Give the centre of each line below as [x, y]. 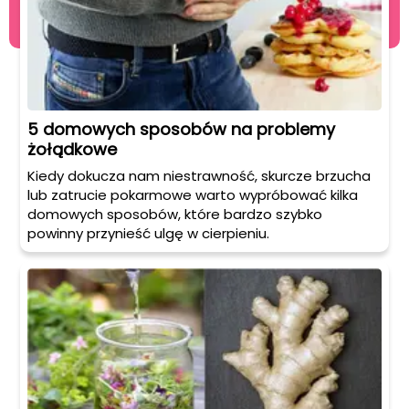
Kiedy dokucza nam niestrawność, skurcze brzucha [199, 176]
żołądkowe [72, 150]
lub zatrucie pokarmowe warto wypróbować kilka [193, 195]
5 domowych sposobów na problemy [181, 130]
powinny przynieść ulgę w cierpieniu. [148, 234]
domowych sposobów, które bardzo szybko [175, 215]
